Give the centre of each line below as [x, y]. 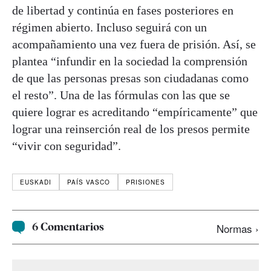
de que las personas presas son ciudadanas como [130, 78]
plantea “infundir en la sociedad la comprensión [130, 61]
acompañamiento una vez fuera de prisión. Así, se [134, 44]
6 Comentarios [68, 227]
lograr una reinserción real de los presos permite [131, 129]
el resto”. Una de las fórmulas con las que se [121, 95]
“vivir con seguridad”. [67, 145]
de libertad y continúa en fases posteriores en [123, 10]
